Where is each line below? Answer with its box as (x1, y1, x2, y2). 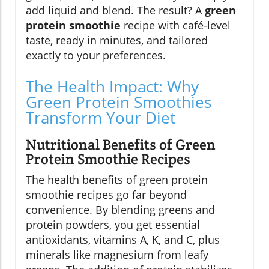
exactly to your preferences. (26, 47, 166, 62)
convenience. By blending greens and (26, 202, 215, 217)
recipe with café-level (121, 17, 231, 32)
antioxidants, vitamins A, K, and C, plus (26, 232, 220, 247)
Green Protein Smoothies (26, 91, 211, 113)
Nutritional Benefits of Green (26, 134, 216, 154)
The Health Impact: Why (26, 75, 199, 97)
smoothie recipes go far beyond (26, 187, 187, 202)
